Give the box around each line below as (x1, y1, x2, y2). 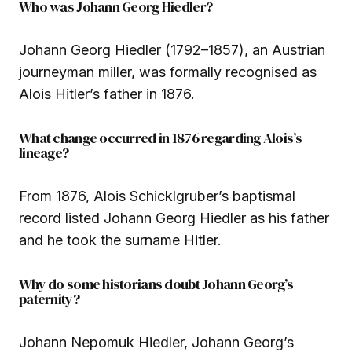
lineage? (19, 142, 69, 163)
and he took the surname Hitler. (19, 231, 222, 248)
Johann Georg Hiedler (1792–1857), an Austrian (19, 41, 325, 58)
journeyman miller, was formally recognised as (19, 63, 317, 80)
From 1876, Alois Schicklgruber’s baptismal (19, 187, 295, 204)
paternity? (19, 288, 79, 309)
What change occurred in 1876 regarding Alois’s (19, 127, 302, 148)
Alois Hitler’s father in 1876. (19, 85, 195, 102)
